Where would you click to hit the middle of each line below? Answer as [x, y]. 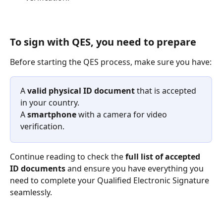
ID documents [38, 168]
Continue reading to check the [68, 156]
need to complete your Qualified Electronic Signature [111, 180]
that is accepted [166, 90]
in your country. [51, 102]
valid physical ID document [81, 90]
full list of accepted [164, 156]
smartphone [52, 114]
